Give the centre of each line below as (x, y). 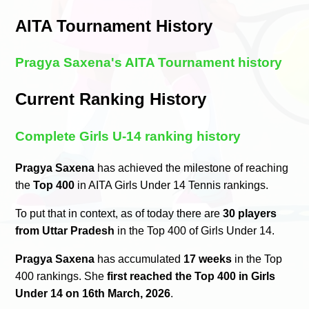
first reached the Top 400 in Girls (191, 276)
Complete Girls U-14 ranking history (128, 137)
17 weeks (208, 259)
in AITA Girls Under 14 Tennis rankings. (172, 185)
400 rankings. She (61, 276)
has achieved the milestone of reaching (192, 168)
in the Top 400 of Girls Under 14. (195, 230)
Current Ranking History (111, 99)
